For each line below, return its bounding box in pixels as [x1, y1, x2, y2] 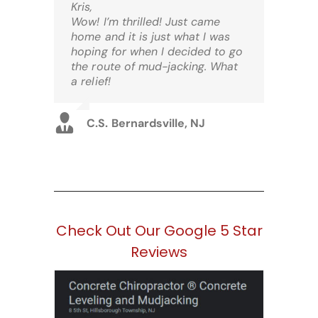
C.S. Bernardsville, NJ [87, 115, 205, 131]
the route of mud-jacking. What [71, 59, 238, 75]
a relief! [71, 74, 111, 89]
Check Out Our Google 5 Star [55, 221, 263, 241]
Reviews [131, 242, 187, 263]
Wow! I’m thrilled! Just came [71, 14, 221, 30]
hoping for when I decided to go [71, 44, 243, 60]
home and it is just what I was [71, 29, 231, 45]
